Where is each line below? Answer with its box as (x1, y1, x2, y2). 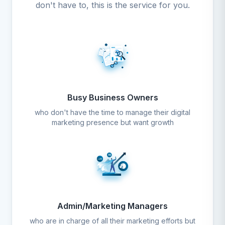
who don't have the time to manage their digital (35, 108, 190, 117)
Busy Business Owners (67, 92, 158, 102)
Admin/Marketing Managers (57, 201, 168, 211)
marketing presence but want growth (51, 118, 174, 127)
